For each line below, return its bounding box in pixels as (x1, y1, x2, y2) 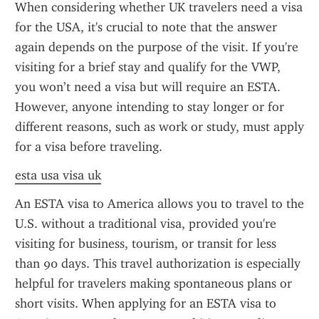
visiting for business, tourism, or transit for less (15, 236, 276, 251)
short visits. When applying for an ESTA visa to (15, 296, 276, 311)
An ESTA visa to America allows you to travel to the (15, 196, 304, 211)
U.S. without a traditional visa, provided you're (15, 216, 276, 231)
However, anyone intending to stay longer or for (15, 99, 284, 115)
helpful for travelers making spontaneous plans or (15, 276, 292, 291)
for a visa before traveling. (15, 139, 162, 155)
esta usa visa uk (15, 167, 101, 183)
